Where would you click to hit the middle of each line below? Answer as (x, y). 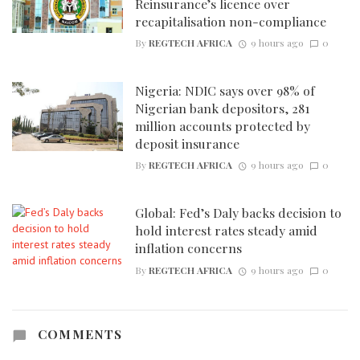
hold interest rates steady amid (226, 231)
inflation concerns (188, 248)
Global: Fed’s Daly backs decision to (238, 213)
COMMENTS (78, 333)
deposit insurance (187, 144)
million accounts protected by (222, 126)
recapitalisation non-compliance (230, 21)
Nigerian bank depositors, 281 (222, 108)
